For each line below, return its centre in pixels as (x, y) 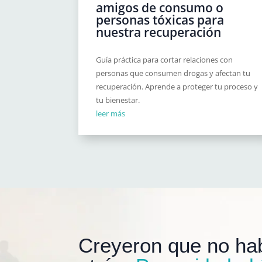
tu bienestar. (118, 100)
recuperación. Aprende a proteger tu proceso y (177, 87)
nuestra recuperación (159, 32)
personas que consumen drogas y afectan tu (173, 73)
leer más (111, 114)
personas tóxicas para (160, 20)
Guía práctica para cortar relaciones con (165, 60)
